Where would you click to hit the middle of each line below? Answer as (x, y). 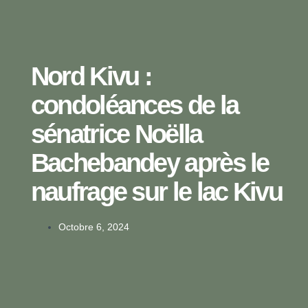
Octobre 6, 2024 (93, 227)
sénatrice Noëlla (116, 134)
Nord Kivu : (91, 76)
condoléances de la (134, 105)
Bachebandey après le (150, 163)
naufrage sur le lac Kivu (156, 191)
